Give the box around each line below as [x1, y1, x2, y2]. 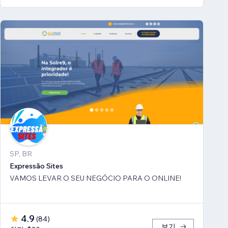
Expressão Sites [10, 161, 63, 171]
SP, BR [10, 149, 32, 159]
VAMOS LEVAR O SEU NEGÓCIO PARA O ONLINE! [10, 174, 181, 183]
